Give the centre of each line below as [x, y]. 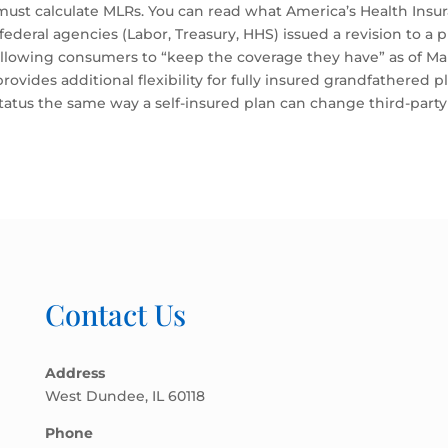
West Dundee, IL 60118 [124, 395]
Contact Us [115, 313]
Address [74, 372]
